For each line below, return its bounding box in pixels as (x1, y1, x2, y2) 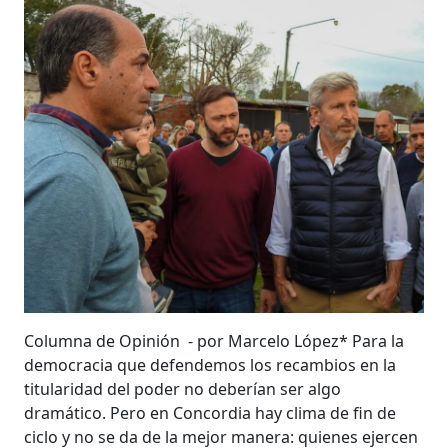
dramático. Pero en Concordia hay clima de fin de (24, 401, 396, 424)
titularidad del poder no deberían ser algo (24, 377, 341, 400)
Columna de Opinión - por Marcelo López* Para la (24, 329, 404, 352)
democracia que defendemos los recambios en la (24, 353, 396, 376)
